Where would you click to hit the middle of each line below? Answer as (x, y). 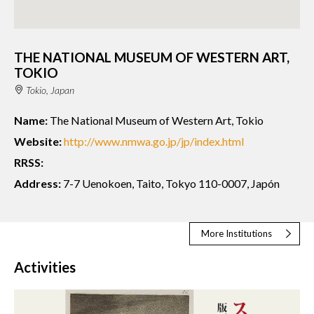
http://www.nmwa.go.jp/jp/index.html (154, 141)
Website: (38, 141)
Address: (37, 183)
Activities (45, 267)
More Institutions (237, 234)
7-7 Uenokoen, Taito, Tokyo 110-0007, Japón (170, 183)
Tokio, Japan (50, 90)
